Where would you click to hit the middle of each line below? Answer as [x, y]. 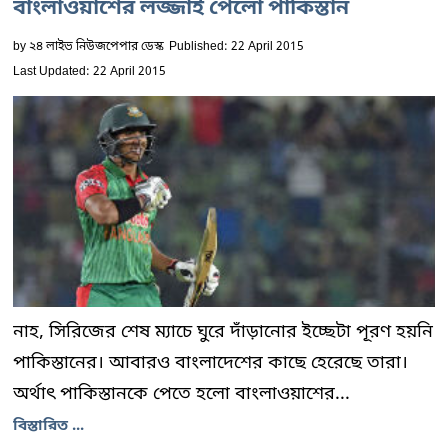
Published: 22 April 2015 [236, 47]
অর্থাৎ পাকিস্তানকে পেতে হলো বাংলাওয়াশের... [181, 394]
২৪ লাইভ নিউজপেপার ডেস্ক [96, 47]
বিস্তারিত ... [48, 426]
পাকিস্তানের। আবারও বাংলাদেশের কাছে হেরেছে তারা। [210, 363]
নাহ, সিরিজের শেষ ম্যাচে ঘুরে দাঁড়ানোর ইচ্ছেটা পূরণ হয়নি [223, 332]
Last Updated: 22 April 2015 [89, 72]
